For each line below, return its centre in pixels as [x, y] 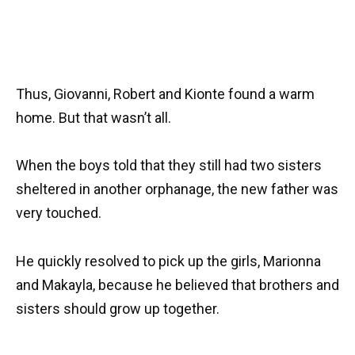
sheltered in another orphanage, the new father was [177, 189]
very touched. [59, 213]
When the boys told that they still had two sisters [169, 166]
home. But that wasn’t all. [94, 117]
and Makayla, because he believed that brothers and [177, 284]
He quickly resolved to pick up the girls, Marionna [168, 261]
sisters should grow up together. [118, 308]
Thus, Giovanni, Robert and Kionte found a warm [165, 94]
